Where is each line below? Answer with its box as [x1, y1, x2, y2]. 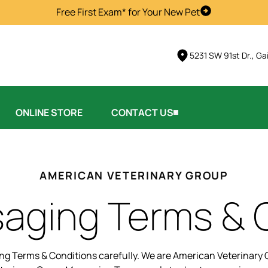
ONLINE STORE [16, 105, 83, 119]
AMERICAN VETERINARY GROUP [39, 167, 229, 182]
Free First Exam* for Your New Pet [56, 5, 200, 19]
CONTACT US [111, 105, 173, 119]
